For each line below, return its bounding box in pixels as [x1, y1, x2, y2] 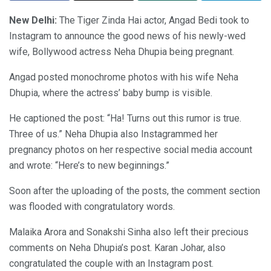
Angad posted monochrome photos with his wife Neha [9, 71, 238, 83]
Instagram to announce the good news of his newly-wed [9, 30, 246, 42]
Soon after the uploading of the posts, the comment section [9, 184, 260, 197]
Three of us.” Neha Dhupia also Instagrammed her [9, 128, 218, 140]
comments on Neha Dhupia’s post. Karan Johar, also [9, 241, 226, 253]
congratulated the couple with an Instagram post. [9, 257, 214, 269]
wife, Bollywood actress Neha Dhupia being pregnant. [9, 45, 234, 57]
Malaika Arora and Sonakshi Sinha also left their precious [9, 226, 249, 238]
